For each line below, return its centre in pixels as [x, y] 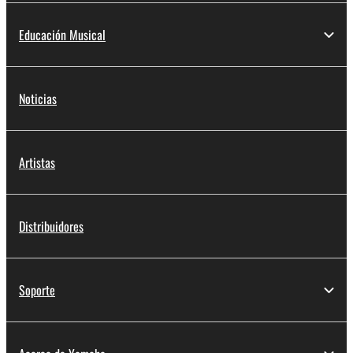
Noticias [38, 99]
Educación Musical [62, 35]
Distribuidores [51, 227]
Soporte [37, 290]
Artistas [37, 163]
